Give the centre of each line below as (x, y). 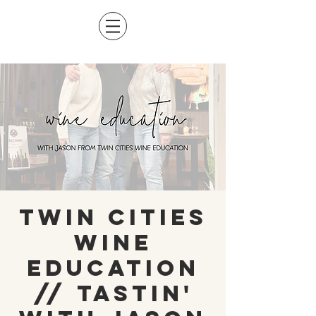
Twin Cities (113, 217)
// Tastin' (113, 293)
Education (113, 268)
